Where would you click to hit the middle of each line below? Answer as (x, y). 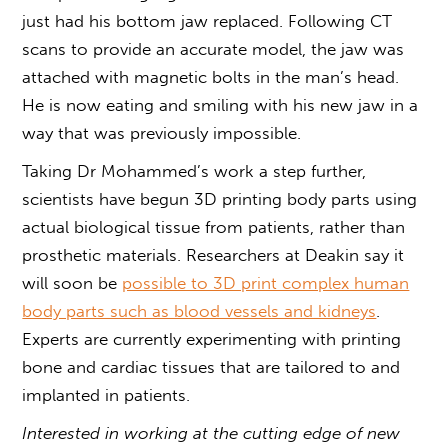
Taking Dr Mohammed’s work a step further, (194, 171)
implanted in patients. (106, 395)
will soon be (72, 283)
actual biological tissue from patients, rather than (214, 227)
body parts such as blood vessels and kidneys (199, 311)
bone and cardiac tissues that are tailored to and (211, 367)
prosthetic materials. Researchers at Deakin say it (213, 255)
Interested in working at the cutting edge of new (211, 433)
